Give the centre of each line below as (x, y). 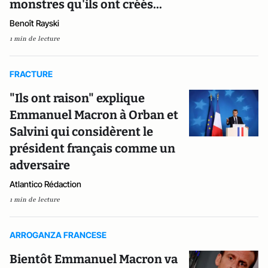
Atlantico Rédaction (45, 184)
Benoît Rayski (34, 23)
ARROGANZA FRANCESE (58, 235)
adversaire (40, 165)
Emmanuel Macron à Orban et (94, 115)
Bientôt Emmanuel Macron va (94, 259)
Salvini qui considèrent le (81, 132)
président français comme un (92, 148)
